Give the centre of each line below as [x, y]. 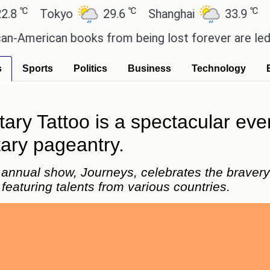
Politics [90, 68]
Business [149, 68]
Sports [38, 68]
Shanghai [133, 14]
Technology [219, 68]
